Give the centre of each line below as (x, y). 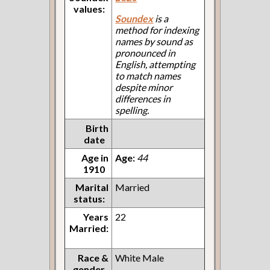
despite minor (144, 87)
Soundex (134, 18)
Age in (95, 157)
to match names (148, 75)
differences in (143, 98)
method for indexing (157, 30)
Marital (92, 187)
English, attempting (155, 64)
